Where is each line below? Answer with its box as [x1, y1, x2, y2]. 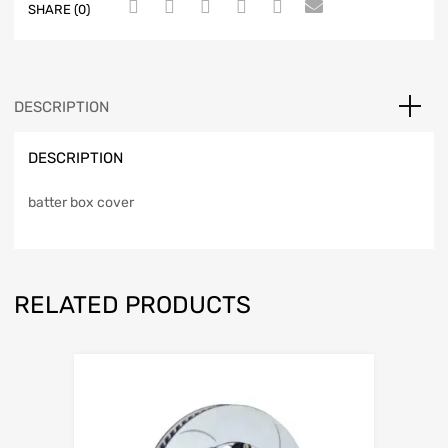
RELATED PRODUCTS [14, 291, 251, 320]
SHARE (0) [28, 2, 90, 18]
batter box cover [28, 194, 134, 212]
